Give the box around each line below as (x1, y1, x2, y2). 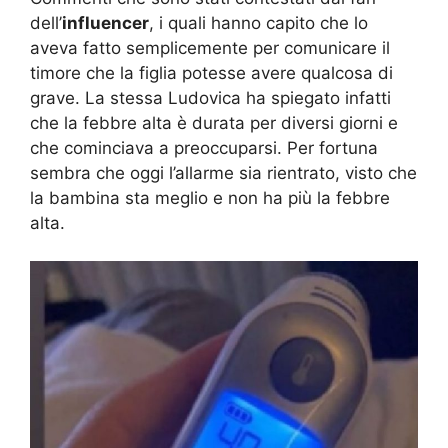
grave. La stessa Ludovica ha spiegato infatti (30, 87, 391, 108)
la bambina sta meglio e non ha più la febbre (30, 187, 390, 208)
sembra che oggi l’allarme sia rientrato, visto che (30, 162, 417, 183)
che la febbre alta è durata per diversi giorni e (30, 112, 398, 133)
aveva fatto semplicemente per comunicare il (30, 37, 390, 58)
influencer (62, 12, 149, 33)
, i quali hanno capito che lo (149, 12, 368, 33)
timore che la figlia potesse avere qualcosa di (30, 62, 393, 83)
